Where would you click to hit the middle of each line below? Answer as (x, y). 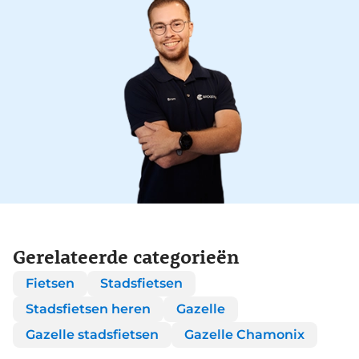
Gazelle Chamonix (244, 335)
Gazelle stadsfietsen (92, 335)
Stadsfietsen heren (88, 309)
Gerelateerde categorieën (126, 256)
